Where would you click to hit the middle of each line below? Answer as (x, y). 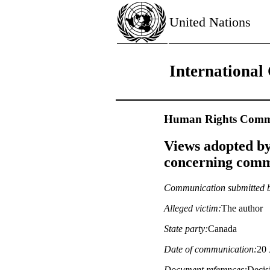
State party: (186, 228)
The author (242, 208)
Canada (222, 228)
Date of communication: (210, 249)
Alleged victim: (193, 208)
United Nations (210, 22)
